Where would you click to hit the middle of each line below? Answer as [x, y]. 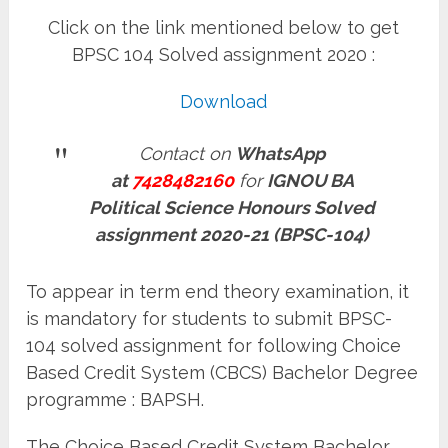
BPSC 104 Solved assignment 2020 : [224, 54]
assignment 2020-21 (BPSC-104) [232, 234]
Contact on [187, 153]
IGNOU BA [310, 180]
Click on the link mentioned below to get [224, 27]
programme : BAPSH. [115, 399]
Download [224, 101]
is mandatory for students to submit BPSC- [209, 318]
